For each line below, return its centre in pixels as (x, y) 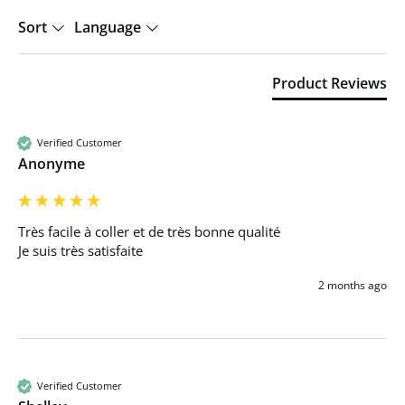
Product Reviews (330, 83)
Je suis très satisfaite (82, 250)
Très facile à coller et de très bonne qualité (151, 231)
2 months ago (353, 285)
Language (109, 27)
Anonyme (52, 163)
